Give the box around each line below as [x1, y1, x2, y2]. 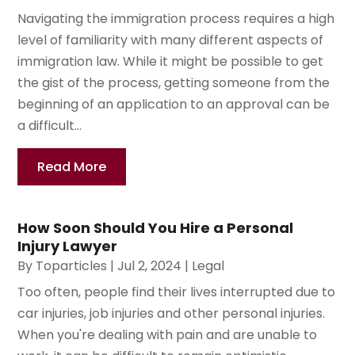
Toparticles [36, 257, 108, 276]
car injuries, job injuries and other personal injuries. [17, 304, 326, 323]
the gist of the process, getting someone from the [17, 74, 330, 93]
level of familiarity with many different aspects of [17, 31, 324, 50]
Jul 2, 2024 [117, 257, 182, 276]
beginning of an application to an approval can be [17, 95, 330, 114]
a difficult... [17, 116, 82, 136]
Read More [37, 158, 107, 177]
